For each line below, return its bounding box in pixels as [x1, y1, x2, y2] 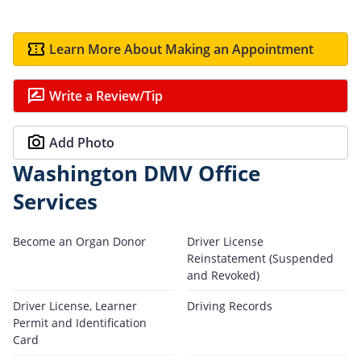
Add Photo [49, 133, 114, 151]
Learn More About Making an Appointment [49, 39, 313, 58]
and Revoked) [187, 267, 259, 283]
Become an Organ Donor [13, 233, 146, 249]
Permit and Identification [13, 314, 147, 330]
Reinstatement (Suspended [187, 250, 334, 266]
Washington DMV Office [13, 159, 260, 188]
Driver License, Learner [13, 297, 137, 313]
